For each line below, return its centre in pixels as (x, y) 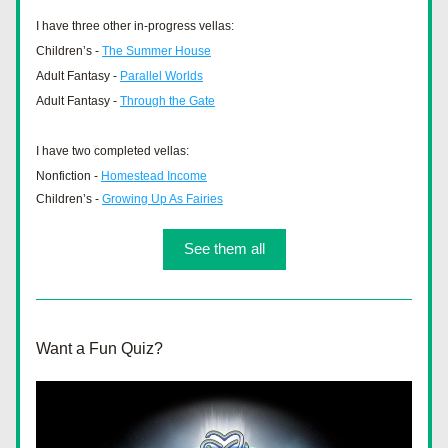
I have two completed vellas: (112, 151)
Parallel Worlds (161, 76)
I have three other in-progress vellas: (136, 26)
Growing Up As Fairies (162, 199)
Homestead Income (154, 176)
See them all (224, 248)
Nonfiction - (68, 176)
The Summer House (156, 51)
